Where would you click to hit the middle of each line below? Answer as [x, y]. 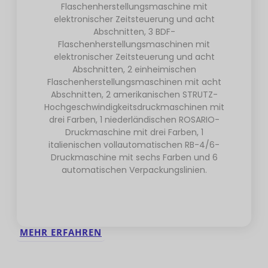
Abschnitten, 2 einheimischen [134, 70]
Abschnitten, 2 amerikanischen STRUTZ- [134, 95]
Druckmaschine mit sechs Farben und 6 [134, 158]
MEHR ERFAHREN [61, 232]
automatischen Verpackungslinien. [134, 170]
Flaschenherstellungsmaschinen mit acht [134, 82]
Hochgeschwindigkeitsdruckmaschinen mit [134, 107]
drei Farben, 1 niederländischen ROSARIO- [134, 120]
